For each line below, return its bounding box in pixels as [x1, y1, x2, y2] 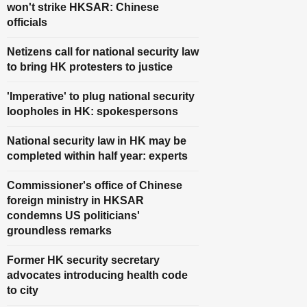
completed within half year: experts [7, 149, 188, 162]
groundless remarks [7, 224, 112, 236]
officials [7, 16, 47, 28]
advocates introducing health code [7, 269, 188, 281]
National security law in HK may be [7, 134, 186, 147]
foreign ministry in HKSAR [7, 194, 144, 206]
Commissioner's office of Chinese [7, 179, 182, 191]
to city [7, 284, 38, 296]
